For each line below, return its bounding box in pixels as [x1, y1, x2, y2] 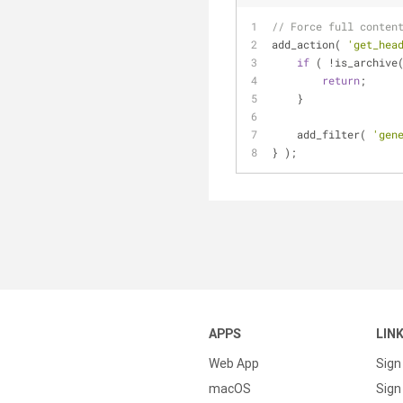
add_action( [272, 37, 347, 51]
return [322, 73, 360, 87]
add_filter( [297, 127, 372, 141]
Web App [209, 355, 259, 372]
